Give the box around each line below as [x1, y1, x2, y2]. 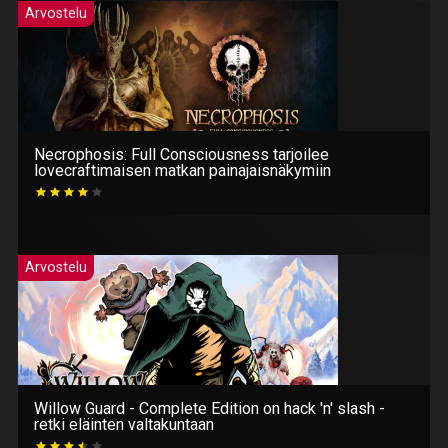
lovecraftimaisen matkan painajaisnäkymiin [34, 161, 331, 181]
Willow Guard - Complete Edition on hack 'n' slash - [34, 399, 385, 419]
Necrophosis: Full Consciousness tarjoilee [34, 145, 329, 165]
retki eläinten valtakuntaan [34, 415, 214, 435]
